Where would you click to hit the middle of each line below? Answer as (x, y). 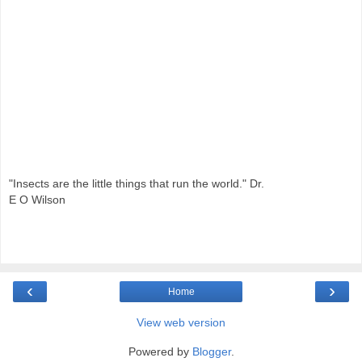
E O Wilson (37, 199)
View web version (181, 323)
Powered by (160, 352)
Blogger (211, 352)
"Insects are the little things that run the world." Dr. (137, 183)
